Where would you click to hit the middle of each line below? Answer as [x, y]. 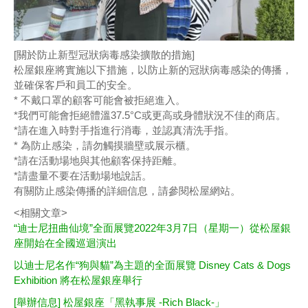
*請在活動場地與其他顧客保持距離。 [98, 161]
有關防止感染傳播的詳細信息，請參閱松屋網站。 [127, 191]
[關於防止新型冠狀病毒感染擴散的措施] [104, 55]
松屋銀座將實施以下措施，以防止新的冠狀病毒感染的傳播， [153, 70]
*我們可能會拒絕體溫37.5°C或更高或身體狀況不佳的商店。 [150, 115]
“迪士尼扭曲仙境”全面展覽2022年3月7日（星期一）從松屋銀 [152, 228]
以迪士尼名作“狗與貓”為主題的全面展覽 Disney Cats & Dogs [152, 265]
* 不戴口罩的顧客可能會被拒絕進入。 [100, 100]
